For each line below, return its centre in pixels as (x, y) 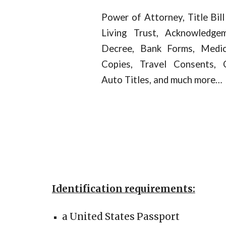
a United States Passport (121, 217)
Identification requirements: (123, 189)
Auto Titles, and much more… (162, 80)
